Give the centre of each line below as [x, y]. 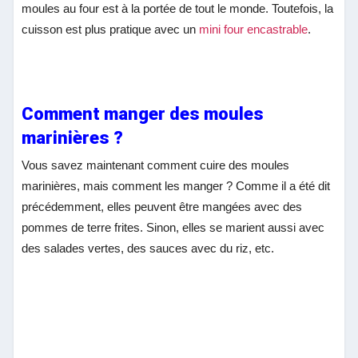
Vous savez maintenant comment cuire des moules [156, 165]
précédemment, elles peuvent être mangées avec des [162, 207]
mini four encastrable [254, 30]
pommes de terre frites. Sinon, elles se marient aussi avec [173, 228]
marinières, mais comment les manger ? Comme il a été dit [176, 186]
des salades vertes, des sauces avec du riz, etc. [148, 249]
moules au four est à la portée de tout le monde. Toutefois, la [178, 9]
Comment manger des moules [143, 114]
